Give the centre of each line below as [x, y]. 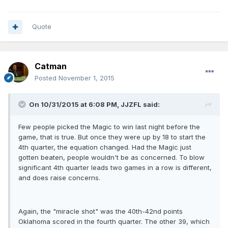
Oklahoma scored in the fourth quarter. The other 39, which [114, 222]
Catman [51, 66]
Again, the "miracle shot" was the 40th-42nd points [101, 211]
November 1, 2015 [87, 78]
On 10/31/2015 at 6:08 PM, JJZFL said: [94, 105]
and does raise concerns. [59, 178]
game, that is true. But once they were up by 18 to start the [112, 137]
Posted [47, 78]
